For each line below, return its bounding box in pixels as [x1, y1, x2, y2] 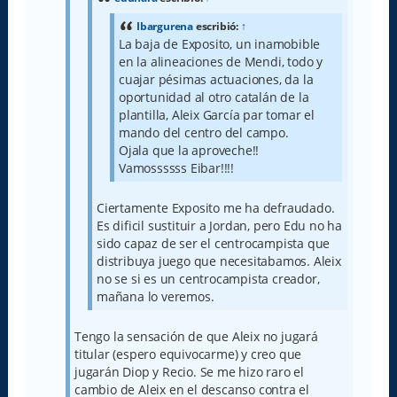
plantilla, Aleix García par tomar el [118, 105, 315, 123]
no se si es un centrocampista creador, [96, 269, 320, 287]
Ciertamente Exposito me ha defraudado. [96, 198, 335, 216]
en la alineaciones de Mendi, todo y [118, 52, 323, 70]
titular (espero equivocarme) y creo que [74, 345, 302, 362]
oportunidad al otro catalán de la [118, 88, 309, 105]
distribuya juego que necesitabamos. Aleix [96, 252, 341, 269]
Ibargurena [136, 18, 193, 34]
